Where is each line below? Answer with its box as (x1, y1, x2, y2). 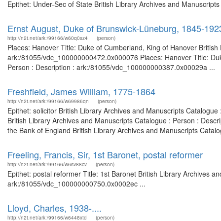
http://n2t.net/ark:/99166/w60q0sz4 (7, 35, 88, 41)
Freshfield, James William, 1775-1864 (7, 85, 155, 98)
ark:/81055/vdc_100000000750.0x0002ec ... (7, 179, 146, 188)
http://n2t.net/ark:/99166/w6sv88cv (7, 161, 87, 168)
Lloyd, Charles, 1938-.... (7, 201, 102, 214)
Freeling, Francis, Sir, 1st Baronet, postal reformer (7, 148, 203, 161)
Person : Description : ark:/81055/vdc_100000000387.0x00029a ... (7, 62, 215, 72)
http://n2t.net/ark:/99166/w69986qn (7, 98, 89, 105)
